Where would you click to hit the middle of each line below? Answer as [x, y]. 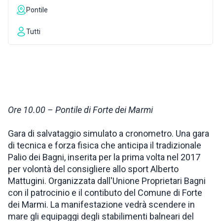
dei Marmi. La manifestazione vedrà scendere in [101, 204]
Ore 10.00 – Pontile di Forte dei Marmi [80, 110]
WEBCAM [28, 51]
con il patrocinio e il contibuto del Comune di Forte [105, 193]
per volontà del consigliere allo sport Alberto [93, 169]
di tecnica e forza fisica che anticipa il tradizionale [105, 145]
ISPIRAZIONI [34, 20]
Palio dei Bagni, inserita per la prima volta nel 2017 [104, 157]
